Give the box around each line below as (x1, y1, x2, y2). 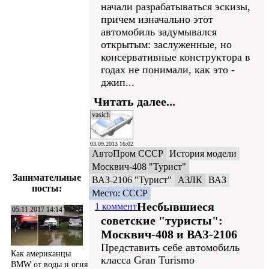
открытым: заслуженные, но (101, 38, 232, 50)
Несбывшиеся (137, 200, 214, 213)
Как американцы (11, 249, 71, 258)
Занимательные (13, 172, 81, 183)
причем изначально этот (101, 13, 213, 25)
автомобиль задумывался (101, 26, 217, 38)
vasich (92, 110, 110, 119)
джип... (101, 76, 134, 88)
